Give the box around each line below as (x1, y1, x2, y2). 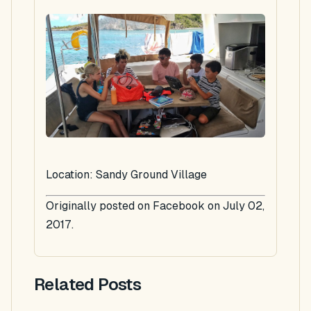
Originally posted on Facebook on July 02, (46, 199, 264, 212)
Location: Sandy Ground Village (46, 167, 207, 181)
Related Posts (34, 274, 142, 294)
